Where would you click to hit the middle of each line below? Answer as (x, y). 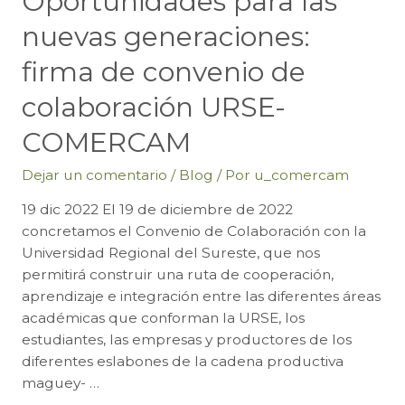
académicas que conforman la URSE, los (163, 318)
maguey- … (60, 383)
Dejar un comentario (94, 174)
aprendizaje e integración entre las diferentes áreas (201, 297)
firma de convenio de (163, 71)
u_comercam (301, 174)
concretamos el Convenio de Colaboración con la (193, 231)
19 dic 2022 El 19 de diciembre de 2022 (157, 210)
